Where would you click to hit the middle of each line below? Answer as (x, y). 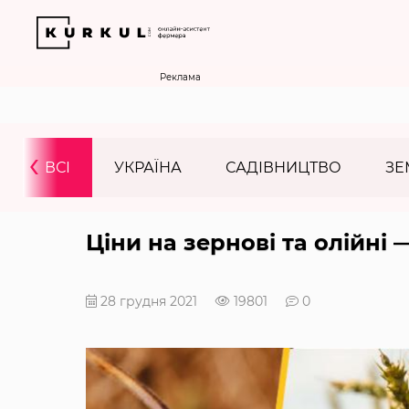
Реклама (180, 77)
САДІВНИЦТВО (283, 168)
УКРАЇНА (148, 168)
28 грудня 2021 (147, 301)
